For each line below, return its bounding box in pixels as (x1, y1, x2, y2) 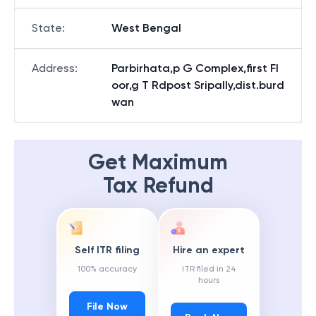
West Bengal (111, 21, 181, 35)
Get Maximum (88, 150, 228, 175)
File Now (87, 300, 128, 313)
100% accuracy (78, 264, 137, 274)
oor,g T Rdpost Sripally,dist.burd (111, 78, 284, 92)
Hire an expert (173, 244, 245, 257)
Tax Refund (102, 173, 214, 198)
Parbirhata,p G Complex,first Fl (111, 61, 279, 75)
